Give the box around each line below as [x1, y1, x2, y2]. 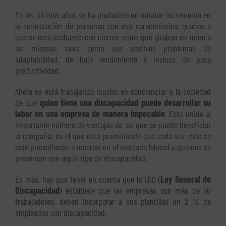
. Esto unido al [165, 108, 211, 120]
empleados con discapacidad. [15, 207, 106, 218]
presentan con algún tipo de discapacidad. [15, 152, 147, 164]
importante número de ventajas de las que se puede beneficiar [15, 119, 211, 131]
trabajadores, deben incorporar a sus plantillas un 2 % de [15, 196, 211, 207]
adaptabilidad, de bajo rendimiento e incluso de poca [15, 53, 211, 65]
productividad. [15, 65, 60, 76]
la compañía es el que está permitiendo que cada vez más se [15, 130, 211, 142]
